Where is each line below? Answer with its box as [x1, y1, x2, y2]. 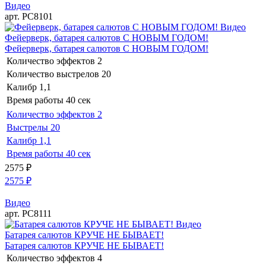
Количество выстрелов [7, 68, 99, 79]
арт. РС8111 [5, 208, 52, 218]
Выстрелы [7, 122, 48, 132]
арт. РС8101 [5, 11, 53, 21]
